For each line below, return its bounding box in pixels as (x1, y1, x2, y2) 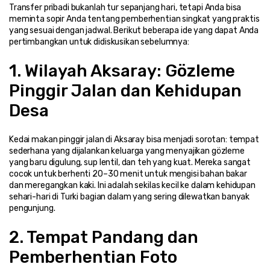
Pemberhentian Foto (9, 246, 177, 267)
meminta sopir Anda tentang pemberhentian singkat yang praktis (9, 13, 260, 24)
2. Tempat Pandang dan (9, 227, 198, 247)
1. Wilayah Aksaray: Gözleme (9, 60, 235, 81)
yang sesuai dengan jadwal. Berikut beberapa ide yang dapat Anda (9, 25, 259, 36)
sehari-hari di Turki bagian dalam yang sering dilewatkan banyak (9, 191, 250, 202)
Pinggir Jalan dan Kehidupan (9, 80, 242, 101)
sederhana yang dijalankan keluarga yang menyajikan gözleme (9, 145, 245, 156)
